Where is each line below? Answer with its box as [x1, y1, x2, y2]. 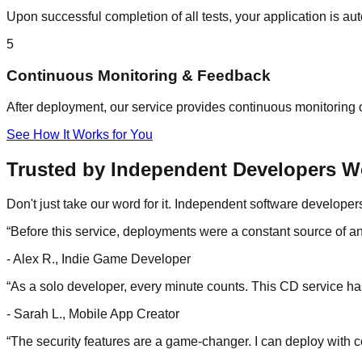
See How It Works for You [6, 127, 153, 141]
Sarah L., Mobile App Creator [14, 306, 179, 321]
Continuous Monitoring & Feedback [6, 67, 271, 85]
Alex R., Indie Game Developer [13, 251, 191, 266]
